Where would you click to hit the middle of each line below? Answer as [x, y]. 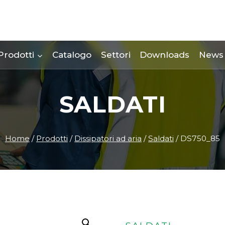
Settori [116, 54]
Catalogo [72, 54]
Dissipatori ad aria [108, 138]
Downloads [165, 54]
